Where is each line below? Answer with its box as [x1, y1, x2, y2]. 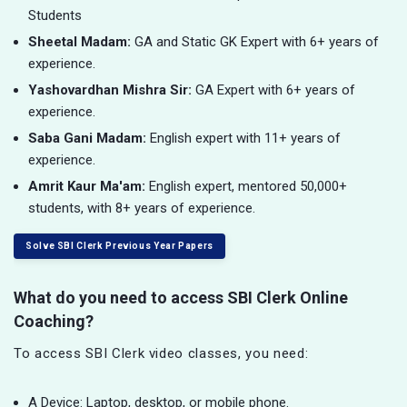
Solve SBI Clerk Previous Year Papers [25, 241, 214, 252]
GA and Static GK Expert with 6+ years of [134, 34, 379, 51]
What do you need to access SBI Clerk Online [14, 288, 348, 308]
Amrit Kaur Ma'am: [28, 178, 149, 195]
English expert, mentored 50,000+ [149, 178, 347, 195]
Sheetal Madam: [28, 34, 134, 51]
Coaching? [14, 312, 94, 332]
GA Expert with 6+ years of [195, 82, 355, 99]
